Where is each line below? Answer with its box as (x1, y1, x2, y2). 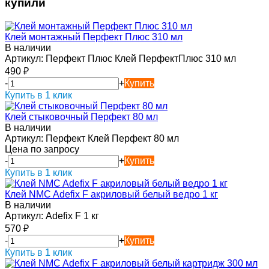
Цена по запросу (5, 144, 79, 155)
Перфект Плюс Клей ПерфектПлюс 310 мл (43, 53, 236, 64)
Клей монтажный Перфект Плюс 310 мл (5, 32, 183, 43)
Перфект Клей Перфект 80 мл (43, 133, 179, 144)
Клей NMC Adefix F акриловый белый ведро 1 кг (5, 189, 218, 200)
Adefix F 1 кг (43, 211, 99, 222)
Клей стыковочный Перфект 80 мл (5, 112, 158, 122)
